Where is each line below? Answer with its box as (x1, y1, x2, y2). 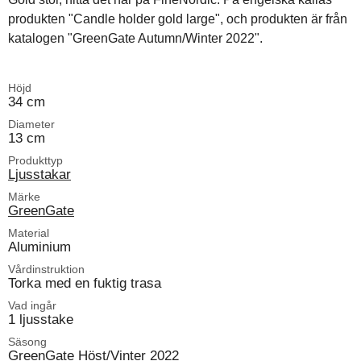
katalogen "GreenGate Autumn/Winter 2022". (8, 31, 263, 46)
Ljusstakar (8, 166, 71, 183)
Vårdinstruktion (8, 263, 85, 276)
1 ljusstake (8, 311, 73, 328)
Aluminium (8, 239, 71, 255)
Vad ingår (8, 299, 56, 313)
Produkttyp (8, 154, 63, 168)
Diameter (8, 118, 55, 131)
